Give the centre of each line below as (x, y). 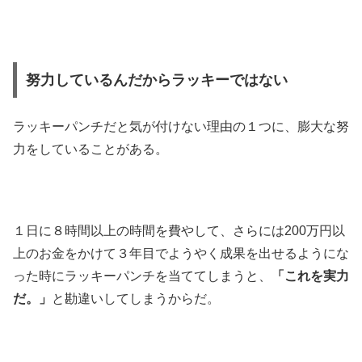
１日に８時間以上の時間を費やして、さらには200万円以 (179, 231)
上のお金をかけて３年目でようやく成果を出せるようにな (181, 254)
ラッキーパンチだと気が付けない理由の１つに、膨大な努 (181, 127)
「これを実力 (310, 276)
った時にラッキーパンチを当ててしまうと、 (142, 276)
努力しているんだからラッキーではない (156, 80)
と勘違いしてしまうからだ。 (136, 299)
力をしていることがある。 (90, 149)
